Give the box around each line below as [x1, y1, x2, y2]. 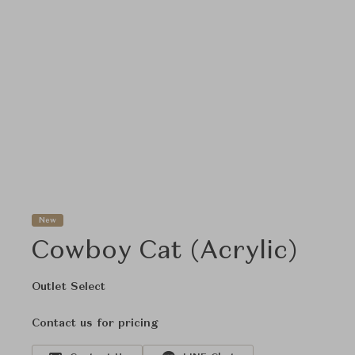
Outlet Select [32, 281, 106, 292]
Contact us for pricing [32, 318, 158, 329]
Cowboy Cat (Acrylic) [32, 239, 297, 265]
